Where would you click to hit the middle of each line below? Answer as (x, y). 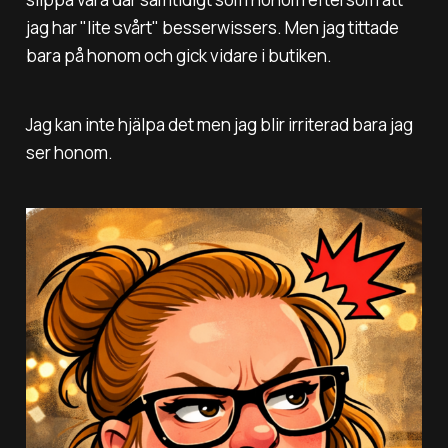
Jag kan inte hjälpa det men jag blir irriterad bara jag (219, 125)
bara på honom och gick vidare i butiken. (178, 56)
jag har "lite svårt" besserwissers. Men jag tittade (212, 28)
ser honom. (69, 153)
